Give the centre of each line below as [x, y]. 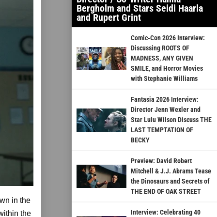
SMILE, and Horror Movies [167, 69]
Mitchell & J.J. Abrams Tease [171, 171]
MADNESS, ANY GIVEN [162, 58]
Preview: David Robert [161, 161]
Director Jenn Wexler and [165, 110]
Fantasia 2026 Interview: [164, 100]
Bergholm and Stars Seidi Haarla [140, 8]
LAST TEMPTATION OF [162, 130]
